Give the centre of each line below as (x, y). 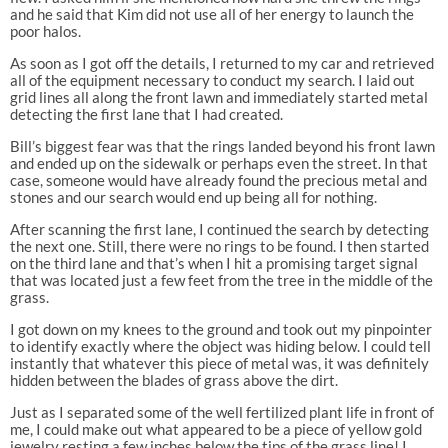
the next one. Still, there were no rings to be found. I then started (219, 246)
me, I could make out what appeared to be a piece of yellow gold (215, 429)
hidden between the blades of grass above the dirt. (173, 380)
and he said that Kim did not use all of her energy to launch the (211, 14)
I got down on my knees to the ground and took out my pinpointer (220, 329)
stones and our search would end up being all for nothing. (193, 197)
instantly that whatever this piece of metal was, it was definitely (219, 363)
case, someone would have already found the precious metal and (218, 180)
